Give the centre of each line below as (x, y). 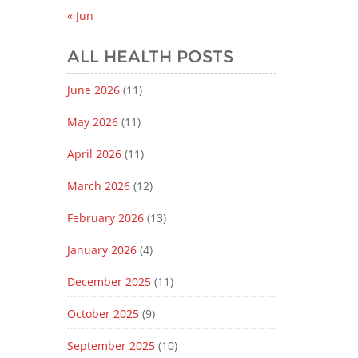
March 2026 (98, 186)
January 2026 (101, 250)
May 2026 (92, 122)
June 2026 (93, 90)
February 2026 (105, 218)
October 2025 (103, 314)
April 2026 (94, 154)
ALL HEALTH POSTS (150, 56)
